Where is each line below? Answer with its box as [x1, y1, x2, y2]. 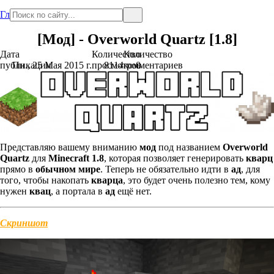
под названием [156, 142, 223, 153]
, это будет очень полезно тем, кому [123, 175, 270, 186]
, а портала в [51, 186, 105, 197]
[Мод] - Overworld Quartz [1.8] [37, 31, 237, 47]
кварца [91, 175, 123, 186]
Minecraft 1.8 [48, 153, 104, 164]
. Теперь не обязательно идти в [100, 164, 231, 175]
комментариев [124, 60, 183, 70]
